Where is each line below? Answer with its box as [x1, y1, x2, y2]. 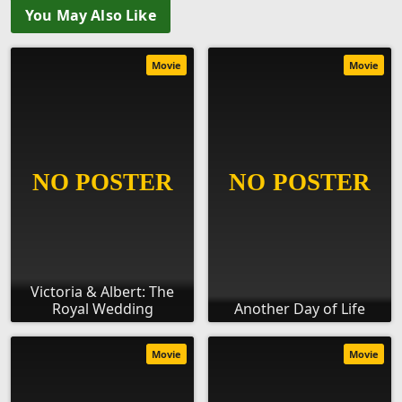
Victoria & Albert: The [31, 282, 174, 302]
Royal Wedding [51, 299, 153, 319]
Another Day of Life [234, 299, 365, 319]
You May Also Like [25, 5, 156, 26]
